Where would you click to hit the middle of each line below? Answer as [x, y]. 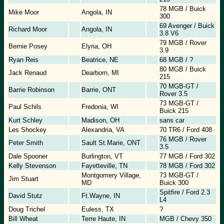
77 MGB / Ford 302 [187, 156]
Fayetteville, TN [104, 166]
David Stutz [25, 196]
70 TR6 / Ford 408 [186, 130]
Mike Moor [24, 12]
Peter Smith [26, 143]
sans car [172, 120]
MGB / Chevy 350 [185, 219]
